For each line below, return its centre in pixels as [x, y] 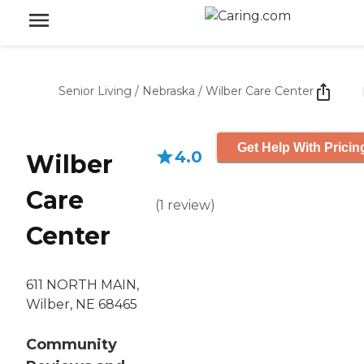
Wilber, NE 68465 [82, 305]
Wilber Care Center [260, 91]
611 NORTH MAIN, [82, 285]
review [189, 205]
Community [71, 345]
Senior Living [95, 91]
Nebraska [169, 91]
